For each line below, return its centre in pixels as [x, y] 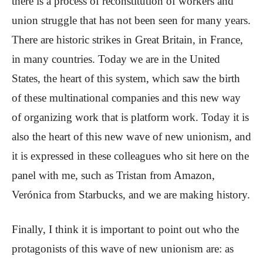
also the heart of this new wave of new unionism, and [131, 137]
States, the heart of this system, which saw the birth [126, 79]
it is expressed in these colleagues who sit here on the [130, 156]
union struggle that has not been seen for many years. [131, 21]
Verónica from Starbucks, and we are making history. [131, 195]
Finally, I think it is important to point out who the [125, 230]
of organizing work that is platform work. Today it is [130, 117]
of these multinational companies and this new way [126, 98]
